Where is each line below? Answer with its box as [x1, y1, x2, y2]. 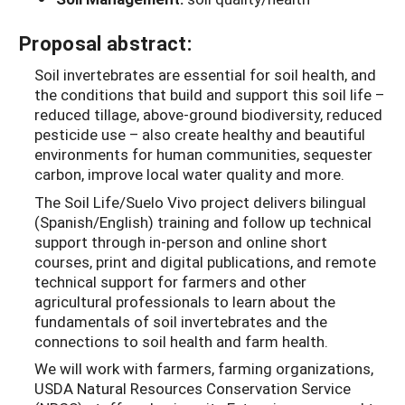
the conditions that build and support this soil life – [34, 84, 384, 106]
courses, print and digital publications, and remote [34, 250, 376, 272]
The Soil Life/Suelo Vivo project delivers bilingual [34, 191, 366, 212]
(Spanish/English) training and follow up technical [34, 211, 372, 232]
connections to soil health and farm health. [34, 330, 328, 352]
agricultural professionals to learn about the [34, 290, 335, 312]
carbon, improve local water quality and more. [34, 164, 344, 185]
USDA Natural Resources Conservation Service [34, 378, 351, 400]
